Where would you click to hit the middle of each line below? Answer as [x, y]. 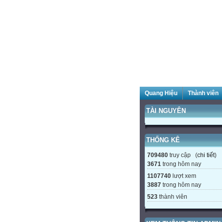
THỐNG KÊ [163, 140]
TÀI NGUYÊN [166, 111]
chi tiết [206, 155]
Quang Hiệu [161, 93]
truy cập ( [183, 155]
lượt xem [184, 176]
